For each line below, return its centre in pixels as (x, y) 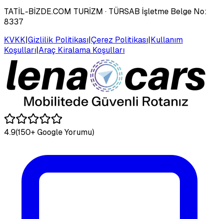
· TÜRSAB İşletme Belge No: (155, 12)
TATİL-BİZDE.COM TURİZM (54, 12)
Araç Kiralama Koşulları (82, 50)
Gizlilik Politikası (58, 40)
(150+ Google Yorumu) (55, 132)
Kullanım (167, 40)
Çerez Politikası (120, 40)
